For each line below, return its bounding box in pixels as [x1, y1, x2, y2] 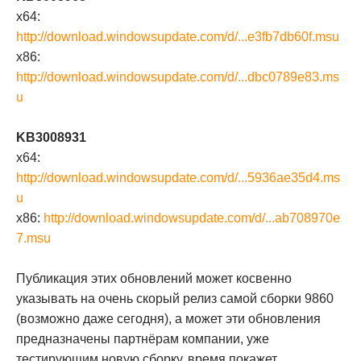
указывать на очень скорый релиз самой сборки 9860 [16, 292, 334, 305]
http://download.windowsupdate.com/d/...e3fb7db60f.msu [16, 30, 339, 44]
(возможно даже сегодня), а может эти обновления [16, 312, 321, 326]
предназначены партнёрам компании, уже [16, 332, 269, 346]
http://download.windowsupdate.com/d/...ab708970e [44, 211, 340, 225]
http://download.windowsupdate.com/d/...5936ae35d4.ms [16, 171, 340, 185]
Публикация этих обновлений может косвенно [16, 272, 292, 285]
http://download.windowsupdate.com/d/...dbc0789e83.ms [16, 70, 339, 84]
